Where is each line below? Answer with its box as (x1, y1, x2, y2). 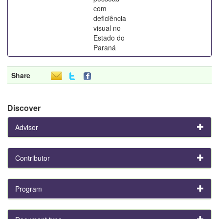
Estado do (93, 32, 125, 43)
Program (15, 183, 42, 194)
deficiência (93, 13, 126, 23)
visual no (93, 22, 121, 33)
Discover (7, 102, 41, 113)
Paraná (93, 42, 116, 52)
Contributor (15, 153, 50, 163)
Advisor (15, 122, 38, 132)
